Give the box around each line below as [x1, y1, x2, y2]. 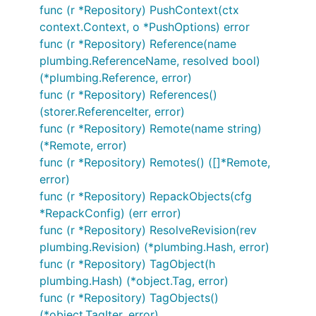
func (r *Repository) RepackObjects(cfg [39, 189, 252, 203]
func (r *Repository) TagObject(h [39, 257, 215, 271]
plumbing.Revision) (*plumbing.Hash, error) [39, 240, 269, 254]
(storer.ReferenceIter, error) [39, 104, 185, 119]
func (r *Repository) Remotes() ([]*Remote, [39, 155, 270, 169]
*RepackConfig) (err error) [39, 206, 181, 220]
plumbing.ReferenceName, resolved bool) [39, 54, 260, 68]
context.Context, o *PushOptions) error [39, 20, 250, 34]
